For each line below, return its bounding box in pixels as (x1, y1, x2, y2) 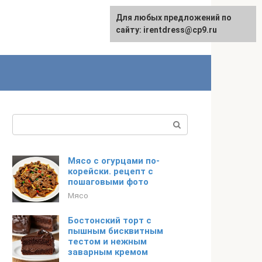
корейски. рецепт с (68, 166, 153, 177)
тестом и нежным (68, 236, 147, 247)
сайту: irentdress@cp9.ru (116, 25, 217, 35)
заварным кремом (68, 247, 148, 257)
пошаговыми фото (68, 177, 149, 187)
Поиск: (12, 115, 42, 126)
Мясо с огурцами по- (68, 156, 160, 166)
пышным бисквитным (68, 226, 163, 236)
